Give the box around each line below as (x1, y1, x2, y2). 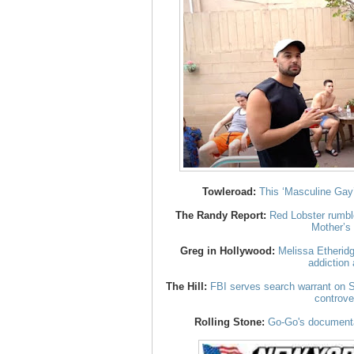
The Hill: (165, 281, 207, 293)
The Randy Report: (175, 209, 266, 222)
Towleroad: (202, 186, 256, 198)
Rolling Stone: (194, 316, 265, 329)
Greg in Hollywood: (180, 245, 275, 258)
